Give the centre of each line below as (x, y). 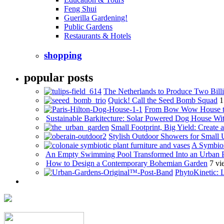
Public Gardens (88, 27)
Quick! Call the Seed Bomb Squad (163, 100)
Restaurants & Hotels (97, 36)
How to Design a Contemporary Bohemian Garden (127, 163)
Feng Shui (80, 9)
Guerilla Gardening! (96, 18)
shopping (63, 55)
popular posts (58, 77)
